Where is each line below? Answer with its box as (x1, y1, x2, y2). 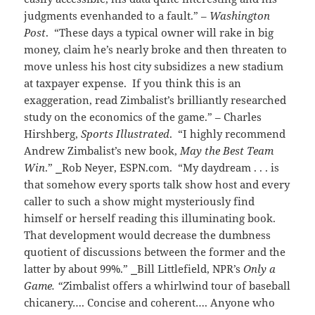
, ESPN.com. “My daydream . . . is (114, 160, 280, 175)
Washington (210, 8, 271, 23)
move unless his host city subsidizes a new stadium (24, 59, 284, 74)
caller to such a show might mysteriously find (24, 194, 255, 209)
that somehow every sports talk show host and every (24, 177, 290, 192)
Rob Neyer (62, 160, 115, 175)
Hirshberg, (24, 127, 82, 141)
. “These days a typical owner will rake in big (46, 25, 274, 40)
